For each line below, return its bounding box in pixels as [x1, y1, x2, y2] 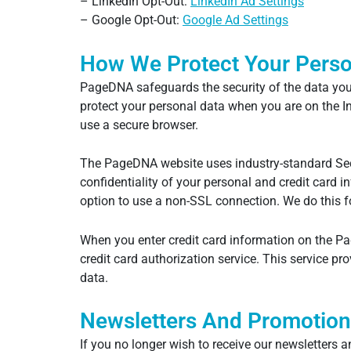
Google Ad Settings [183, 13, 288, 28]
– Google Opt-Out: [80, 13, 183, 28]
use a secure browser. [80, 117, 198, 132]
